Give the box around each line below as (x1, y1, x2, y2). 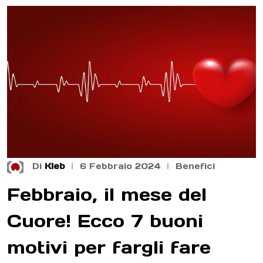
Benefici (176, 161, 215, 172)
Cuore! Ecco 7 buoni (7, 209, 203, 232)
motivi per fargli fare (7, 235, 211, 258)
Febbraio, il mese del (7, 183, 207, 205)
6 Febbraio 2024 (80, 161, 161, 172)
